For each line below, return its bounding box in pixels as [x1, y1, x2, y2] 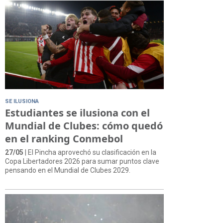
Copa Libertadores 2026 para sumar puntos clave [5, 157, 159, 165]
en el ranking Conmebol [5, 131, 123, 145]
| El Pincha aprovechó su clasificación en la [23, 148, 156, 156]
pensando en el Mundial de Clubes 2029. [5, 166, 130, 174]
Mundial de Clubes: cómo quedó [5, 118, 163, 132]
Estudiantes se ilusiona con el [5, 106, 150, 119]
